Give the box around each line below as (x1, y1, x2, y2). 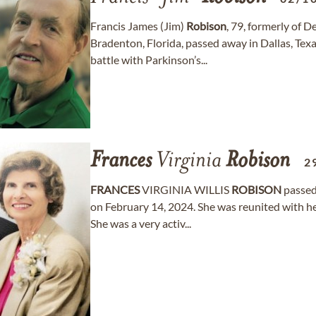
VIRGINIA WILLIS (140, 183, 231, 196)
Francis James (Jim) (90, 19, 186, 32)
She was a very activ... (90, 217, 191, 230)
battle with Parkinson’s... (90, 53, 207, 66)
